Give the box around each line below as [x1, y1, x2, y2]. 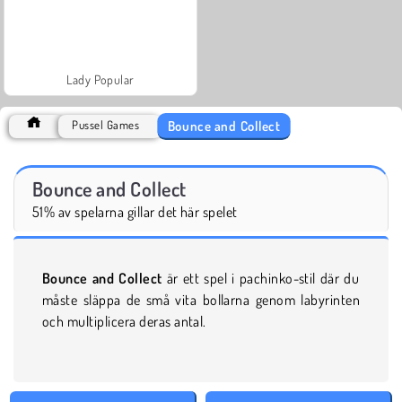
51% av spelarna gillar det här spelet [32, 202, 238, 221]
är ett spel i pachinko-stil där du [162, 268, 360, 287]
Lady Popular [66, 71, 135, 87]
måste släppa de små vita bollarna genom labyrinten [42, 290, 360, 309]
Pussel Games [72, 117, 140, 132]
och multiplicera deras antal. [42, 311, 206, 330]
